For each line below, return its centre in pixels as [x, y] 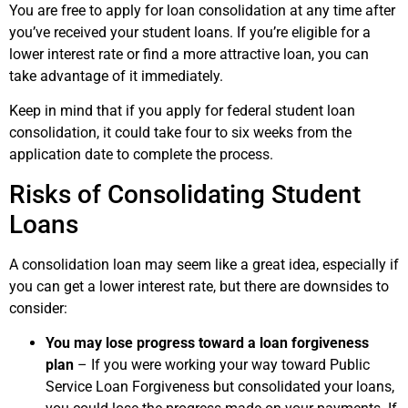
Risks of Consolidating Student [185, 194]
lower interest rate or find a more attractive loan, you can [189, 54]
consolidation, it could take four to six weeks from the [180, 133]
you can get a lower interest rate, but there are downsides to [199, 286]
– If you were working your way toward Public [222, 364]
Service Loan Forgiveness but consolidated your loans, [220, 386]
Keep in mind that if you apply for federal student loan [182, 111]
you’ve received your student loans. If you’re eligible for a [190, 32]
